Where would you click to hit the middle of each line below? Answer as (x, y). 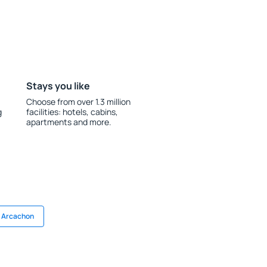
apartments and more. (69, 122)
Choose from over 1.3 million (78, 102)
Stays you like (58, 86)
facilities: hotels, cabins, (72, 112)
